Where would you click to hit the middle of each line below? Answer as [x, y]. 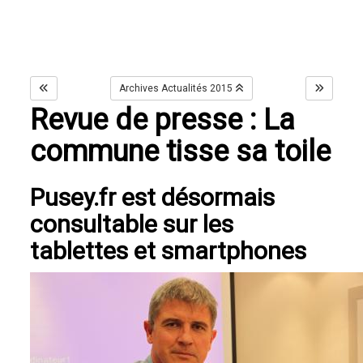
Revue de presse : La [163, 120]
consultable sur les [132, 224]
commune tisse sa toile [181, 152]
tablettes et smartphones [169, 251]
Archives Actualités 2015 [176, 89]
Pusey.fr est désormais [153, 198]
